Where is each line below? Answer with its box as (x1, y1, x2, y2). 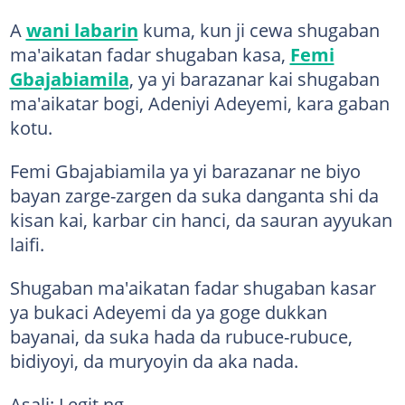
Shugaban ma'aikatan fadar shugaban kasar (9, 274, 376, 300)
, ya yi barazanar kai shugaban (128, 65, 380, 91)
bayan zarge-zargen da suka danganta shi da (9, 182, 379, 208)
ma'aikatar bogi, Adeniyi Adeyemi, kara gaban (9, 89, 390, 116)
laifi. (9, 231, 44, 257)
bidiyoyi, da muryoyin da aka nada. (9, 347, 298, 373)
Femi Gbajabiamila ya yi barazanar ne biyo (9, 157, 361, 184)
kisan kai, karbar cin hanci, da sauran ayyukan (9, 206, 392, 232)
